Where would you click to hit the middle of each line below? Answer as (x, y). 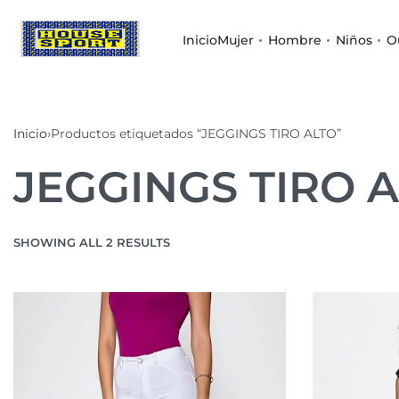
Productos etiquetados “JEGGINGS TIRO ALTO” (196, 134)
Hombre (295, 40)
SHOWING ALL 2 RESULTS (92, 242)
